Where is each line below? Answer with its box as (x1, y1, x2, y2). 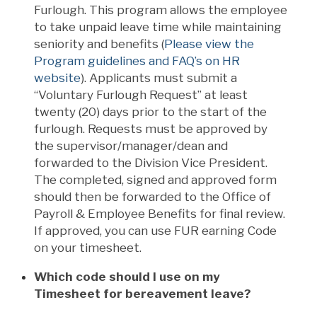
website (34, 70, 81, 85)
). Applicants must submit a (81, 70, 237, 85)
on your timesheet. (34, 240, 142, 255)
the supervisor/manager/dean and (34, 138, 228, 153)
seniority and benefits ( (34, 36, 164, 51)
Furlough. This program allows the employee (34, 2, 287, 17)
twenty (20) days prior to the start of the (34, 104, 267, 119)
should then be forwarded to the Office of (34, 189, 271, 204)
